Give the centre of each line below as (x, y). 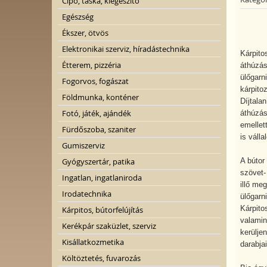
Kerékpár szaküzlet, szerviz (109, 226)
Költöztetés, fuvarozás (101, 258)
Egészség (78, 17)
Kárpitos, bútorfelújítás (103, 210)
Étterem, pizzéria (91, 65)
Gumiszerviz (83, 145)
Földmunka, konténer (100, 97)
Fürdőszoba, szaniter (99, 129)
